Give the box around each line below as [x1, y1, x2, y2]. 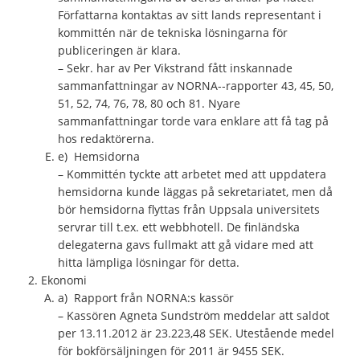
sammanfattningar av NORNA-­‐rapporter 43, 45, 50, [58, 77, 333, 93]
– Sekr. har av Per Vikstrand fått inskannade [58, 59, 292, 76]
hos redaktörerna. [58, 130, 154, 146]
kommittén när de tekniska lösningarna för [58, 24, 288, 40]
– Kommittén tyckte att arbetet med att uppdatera [58, 166, 326, 182]
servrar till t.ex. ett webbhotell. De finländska [58, 219, 300, 235]
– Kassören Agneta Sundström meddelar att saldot [58, 307, 329, 323]
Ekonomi [41, 272, 87, 288]
